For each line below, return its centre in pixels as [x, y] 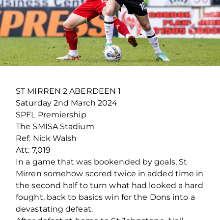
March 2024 [93, 103]
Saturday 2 [37, 103]
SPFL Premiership [51, 114]
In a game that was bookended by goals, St [102, 162]
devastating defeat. [54, 209]
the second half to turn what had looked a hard [110, 185]
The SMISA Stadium [55, 126]
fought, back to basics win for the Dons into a [105, 197]
